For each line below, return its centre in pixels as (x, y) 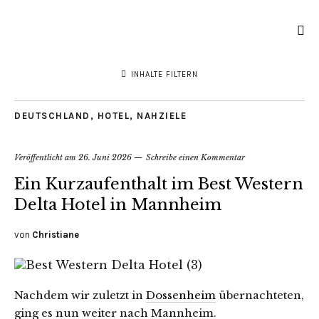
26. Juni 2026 (105, 157)
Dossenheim (181, 295)
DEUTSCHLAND (52, 116)
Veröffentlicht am (46, 157)
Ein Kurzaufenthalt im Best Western (159, 184)
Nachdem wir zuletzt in (80, 295)
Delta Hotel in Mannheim (118, 205)
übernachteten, (260, 295)
